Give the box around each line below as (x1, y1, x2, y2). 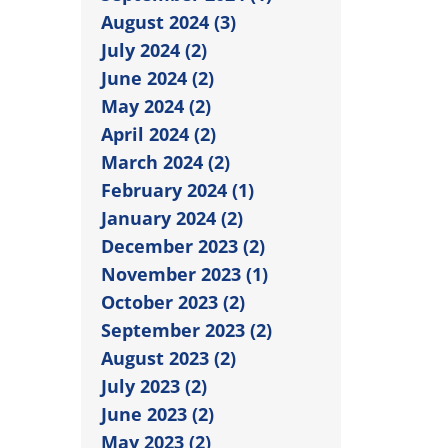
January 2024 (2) (101, 205, 243, 230)
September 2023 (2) (101, 317, 272, 342)
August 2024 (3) (101, 9, 236, 34)
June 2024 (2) (101, 65, 214, 90)
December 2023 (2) (101, 233, 265, 258)
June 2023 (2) (101, 401, 214, 426)
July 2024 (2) (101, 37, 207, 62)
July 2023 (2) (101, 373, 207, 398)
